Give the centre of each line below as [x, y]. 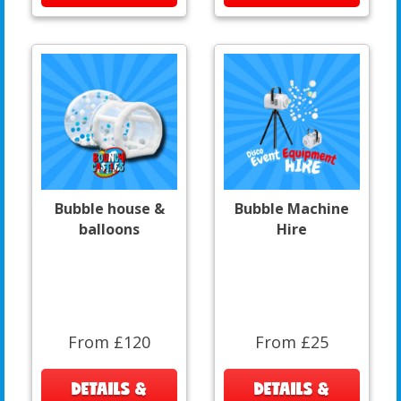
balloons [109, 229]
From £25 [292, 341]
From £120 [109, 341]
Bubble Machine [292, 208]
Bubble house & [109, 208]
